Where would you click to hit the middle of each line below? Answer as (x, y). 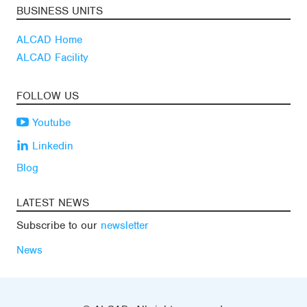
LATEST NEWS (53, 202)
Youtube (50, 122)
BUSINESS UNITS (60, 11)
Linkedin (51, 146)
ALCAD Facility (52, 57)
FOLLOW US (48, 96)
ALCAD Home (49, 39)
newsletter (125, 225)
